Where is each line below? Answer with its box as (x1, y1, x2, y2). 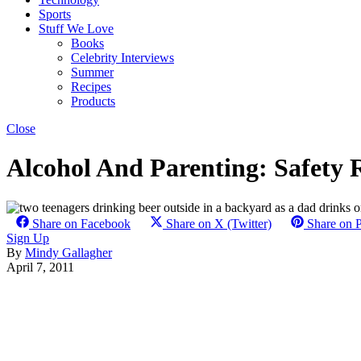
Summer (71, 65, 114, 79)
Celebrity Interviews (71, 51, 174, 64)
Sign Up (6, 230, 49, 245)
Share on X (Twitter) (166, 216, 272, 230)
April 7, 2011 (6, 259, 74, 274)
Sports (39, 7, 71, 21)
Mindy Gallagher (25, 245, 112, 259)
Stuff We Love (39, 22, 114, 35)
